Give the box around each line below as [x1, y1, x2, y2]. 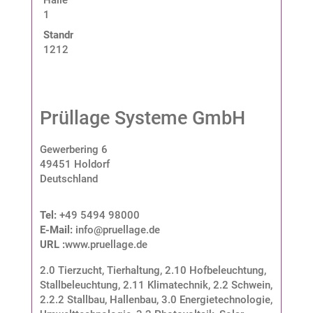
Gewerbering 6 [39, 143, 108, 156]
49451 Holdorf [39, 157, 110, 170]
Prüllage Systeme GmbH [39, 106, 245, 129]
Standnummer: [43, 28, 111, 41]
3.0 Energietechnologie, [161, 293, 272, 306]
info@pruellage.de [75, 223, 160, 236]
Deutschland [39, 172, 98, 185]
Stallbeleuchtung [39, 278, 118, 291]
